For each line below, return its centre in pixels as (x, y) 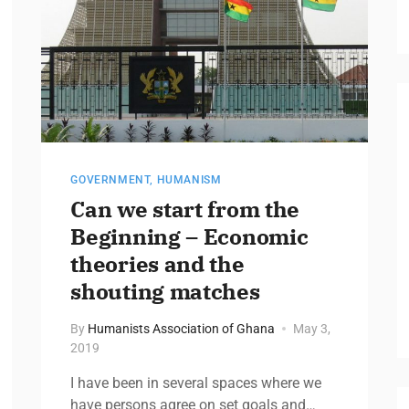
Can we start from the (185, 209)
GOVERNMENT (110, 179)
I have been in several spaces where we (196, 383)
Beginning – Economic (189, 236)
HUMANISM (189, 179)
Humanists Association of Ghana (182, 328)
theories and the (157, 263)
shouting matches (165, 291)
